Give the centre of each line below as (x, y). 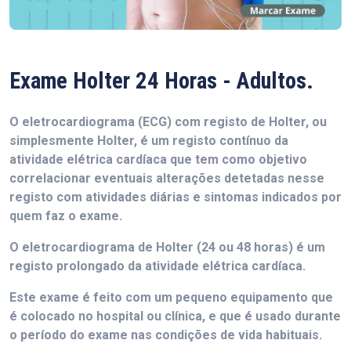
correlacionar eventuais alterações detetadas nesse (167, 178)
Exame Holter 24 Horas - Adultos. (161, 80)
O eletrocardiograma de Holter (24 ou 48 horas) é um (167, 247)
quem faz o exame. (66, 215)
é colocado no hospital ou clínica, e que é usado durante (175, 316)
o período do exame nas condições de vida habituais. (166, 335)
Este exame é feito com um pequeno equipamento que (171, 297)
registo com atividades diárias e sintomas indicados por (175, 197)
